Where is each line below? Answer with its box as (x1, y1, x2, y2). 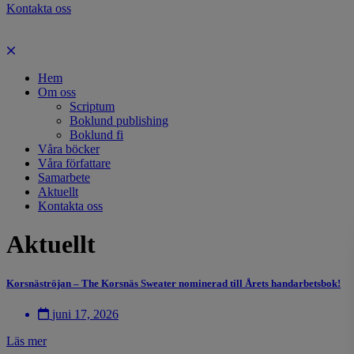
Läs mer (6, 333, 47, 348)
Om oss (38, 85, 76, 99)
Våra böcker (38, 142, 100, 156)
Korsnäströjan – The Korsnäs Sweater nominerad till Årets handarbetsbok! (6, 277, 341, 289)
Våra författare (38, 156, 111, 170)
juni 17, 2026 (52, 307, 119, 321)
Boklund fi (70, 128, 123, 141)
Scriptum (70, 100, 115, 113)
